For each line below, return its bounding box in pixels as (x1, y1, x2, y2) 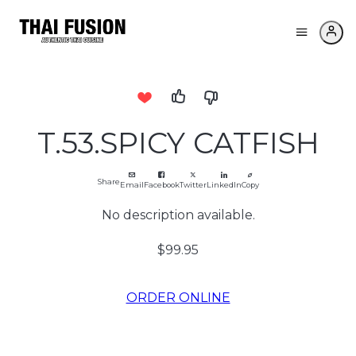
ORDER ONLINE (126, 290, 230, 305)
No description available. (101, 207, 255, 222)
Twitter (179, 180, 207, 189)
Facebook (143, 180, 180, 189)
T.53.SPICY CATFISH (37, 125, 319, 161)
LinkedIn (206, 180, 242, 189)
